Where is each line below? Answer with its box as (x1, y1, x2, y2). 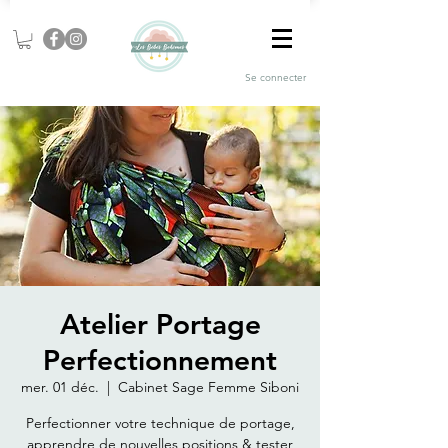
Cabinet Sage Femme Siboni (118, 378, 299, 397)
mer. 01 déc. (21, 378, 99, 397)
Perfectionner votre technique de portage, (25, 414, 295, 433)
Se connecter (245, 70, 306, 84)
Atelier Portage (59, 307, 261, 342)
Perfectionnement (43, 343, 277, 378)
